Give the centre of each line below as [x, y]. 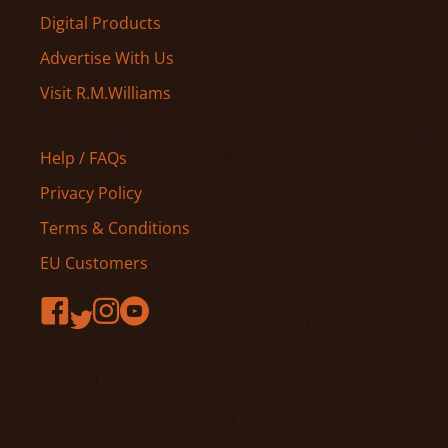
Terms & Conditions [115, 227]
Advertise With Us [107, 57]
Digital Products [100, 22]
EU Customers [94, 262]
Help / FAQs [83, 157]
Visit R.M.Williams [105, 92]
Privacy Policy [91, 192]
